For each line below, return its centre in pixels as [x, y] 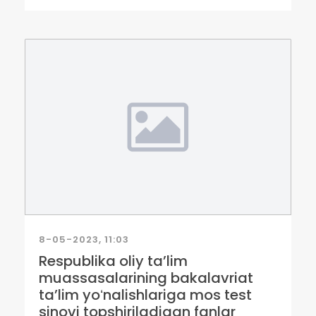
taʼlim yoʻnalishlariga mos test [145, 295]
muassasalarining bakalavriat [146, 278]
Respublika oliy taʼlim [113, 261]
